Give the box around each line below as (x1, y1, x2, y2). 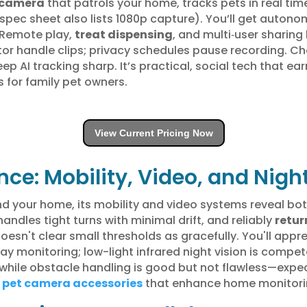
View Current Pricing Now (94, 127, 213, 138)
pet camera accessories (1, 275, 143, 291)
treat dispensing (74, 26, 173, 42)
